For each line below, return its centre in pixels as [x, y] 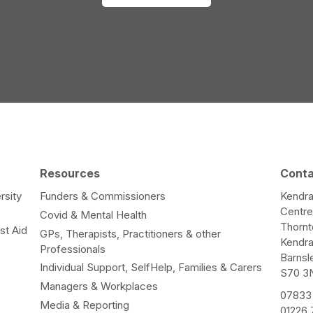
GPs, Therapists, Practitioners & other [130, 233]
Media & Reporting [84, 305]
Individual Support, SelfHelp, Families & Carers [151, 268]
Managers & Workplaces [99, 286]
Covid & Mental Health [93, 214]
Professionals [72, 249]
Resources [70, 174]
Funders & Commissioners [102, 196]
